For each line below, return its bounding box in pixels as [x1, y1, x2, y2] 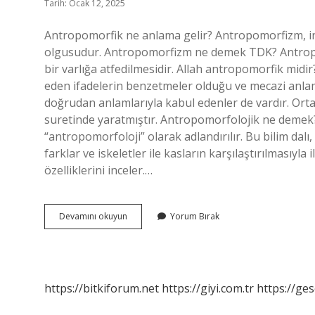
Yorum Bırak [170, 210, 219, 222]
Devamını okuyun [59, 210, 127, 222]
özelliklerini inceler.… [44, 162, 153, 178]
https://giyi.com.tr [162, 281, 254, 296]
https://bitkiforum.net [44, 281, 159, 296]
